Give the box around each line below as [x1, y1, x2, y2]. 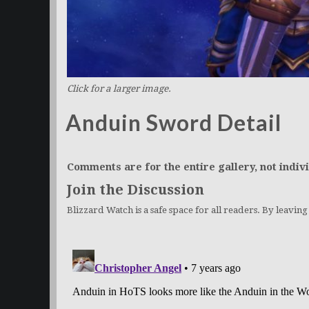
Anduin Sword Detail [66, 108, 281, 136]
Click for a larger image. [67, 83, 171, 94]
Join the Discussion [67, 181, 204, 198]
